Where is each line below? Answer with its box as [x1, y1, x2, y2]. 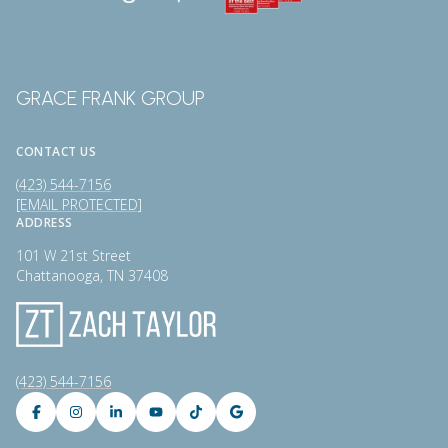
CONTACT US [16, 142, 96, 160]
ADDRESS [16, 213, 73, 231]
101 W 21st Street [16, 245, 131, 265]
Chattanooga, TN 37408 [16, 265, 168, 285]
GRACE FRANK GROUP [16, 85, 205, 110]
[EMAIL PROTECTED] [16, 194, 142, 214]
